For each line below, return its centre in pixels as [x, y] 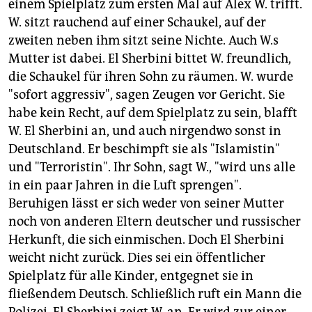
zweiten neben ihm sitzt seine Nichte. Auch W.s [143, 41]
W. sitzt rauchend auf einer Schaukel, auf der [137, 23]
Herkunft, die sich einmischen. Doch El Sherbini [146, 240]
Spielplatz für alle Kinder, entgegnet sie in [131, 276]
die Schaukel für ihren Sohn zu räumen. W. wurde [151, 77]
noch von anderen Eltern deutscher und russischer [155, 222]
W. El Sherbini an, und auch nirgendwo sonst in [145, 131]
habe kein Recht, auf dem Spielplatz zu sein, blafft [153, 113]
